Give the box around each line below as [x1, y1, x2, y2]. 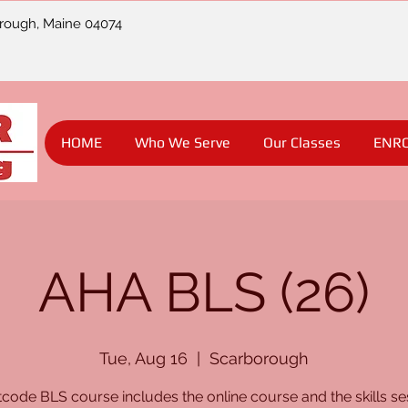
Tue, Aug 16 [99, 349, 188, 368]
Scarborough [209, 349, 309, 368]
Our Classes [262, 134, 341, 151]
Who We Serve [134, 134, 230, 151]
